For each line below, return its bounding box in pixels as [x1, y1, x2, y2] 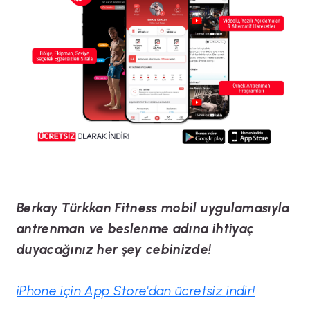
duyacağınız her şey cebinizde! [17, 241, 212, 257]
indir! [226, 282, 255, 299]
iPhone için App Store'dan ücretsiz [17, 282, 227, 299]
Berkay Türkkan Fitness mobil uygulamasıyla [17, 199, 290, 216]
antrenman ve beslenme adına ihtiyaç [17, 220, 255, 237]
